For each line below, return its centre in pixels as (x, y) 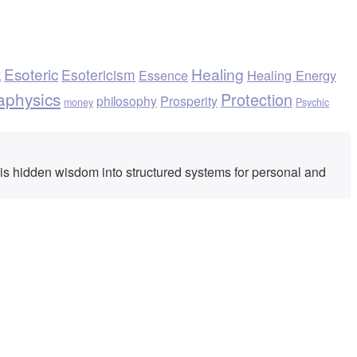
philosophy (127, 101)
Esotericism (98, 75)
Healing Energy (292, 75)
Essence (163, 76)
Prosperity (189, 101)
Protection (257, 100)
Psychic (312, 102)
